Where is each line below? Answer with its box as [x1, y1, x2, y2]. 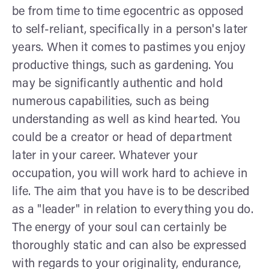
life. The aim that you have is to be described [12, 186, 250, 198]
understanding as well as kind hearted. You [12, 113, 241, 126]
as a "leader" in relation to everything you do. [12, 204, 253, 216]
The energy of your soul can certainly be [12, 222, 226, 234]
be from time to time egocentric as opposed [12, 5, 244, 18]
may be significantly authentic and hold [12, 77, 223, 90]
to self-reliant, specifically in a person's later [12, 23, 248, 36]
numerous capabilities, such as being [12, 95, 209, 108]
